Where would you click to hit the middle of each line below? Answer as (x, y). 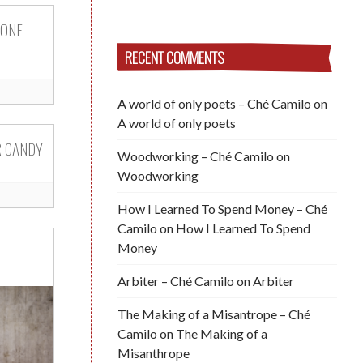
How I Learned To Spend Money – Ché (222, 208)
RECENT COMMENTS (175, 58)
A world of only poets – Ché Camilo (214, 103)
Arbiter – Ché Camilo (176, 280)
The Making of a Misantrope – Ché (214, 314)
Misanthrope (154, 352)
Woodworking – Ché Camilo (196, 156)
